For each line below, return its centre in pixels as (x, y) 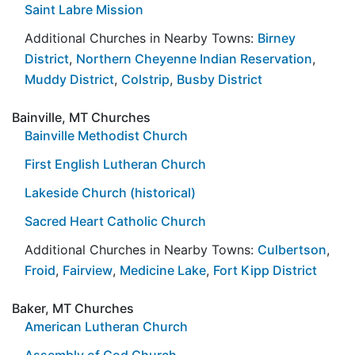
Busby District (219, 79)
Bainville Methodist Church (106, 135)
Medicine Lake (163, 270)
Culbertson (292, 249)
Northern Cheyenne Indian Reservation (194, 58)
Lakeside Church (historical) (110, 192)
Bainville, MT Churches (81, 117)
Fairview (88, 270)
